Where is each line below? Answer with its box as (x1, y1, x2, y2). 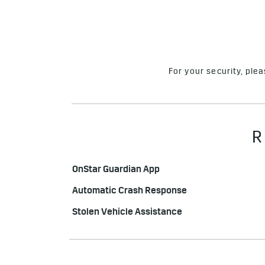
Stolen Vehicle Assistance (72, 208, 182, 219)
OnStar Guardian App (72, 165, 160, 177)
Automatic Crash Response (72, 186, 187, 198)
